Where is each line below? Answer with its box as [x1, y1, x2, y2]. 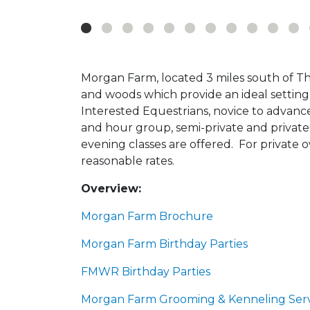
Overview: [81, 181, 141, 195]
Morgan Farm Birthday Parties [81, 237, 248, 250]
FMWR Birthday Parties [81, 264, 210, 278]
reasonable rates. [81, 154, 177, 167]
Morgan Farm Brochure [81, 209, 213, 223]
